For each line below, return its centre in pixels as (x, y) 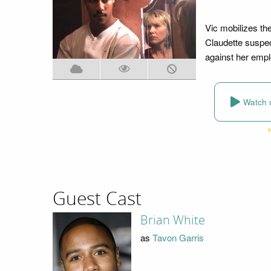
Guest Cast (97, 199)
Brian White (172, 220)
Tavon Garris (178, 237)
